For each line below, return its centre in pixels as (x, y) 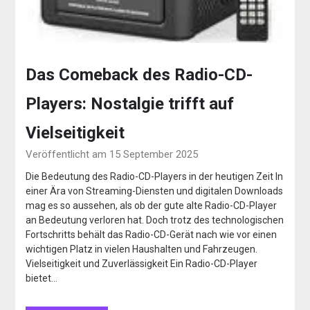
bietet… (42, 279)
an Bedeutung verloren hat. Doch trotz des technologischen (155, 220)
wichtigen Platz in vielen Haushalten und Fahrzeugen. (142, 249)
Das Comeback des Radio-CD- (139, 75)
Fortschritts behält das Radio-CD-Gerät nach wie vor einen (152, 235)
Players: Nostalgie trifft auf (130, 104)
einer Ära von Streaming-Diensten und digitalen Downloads (155, 191)
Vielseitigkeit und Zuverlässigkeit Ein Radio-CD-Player (142, 264)
